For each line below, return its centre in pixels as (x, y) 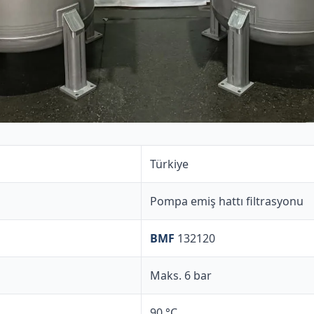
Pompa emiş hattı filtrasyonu (227, 201)
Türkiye (169, 164)
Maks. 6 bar (181, 275)
